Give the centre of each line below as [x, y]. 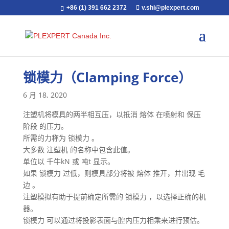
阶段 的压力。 [45, 126]
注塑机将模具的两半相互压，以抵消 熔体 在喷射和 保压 [112, 114]
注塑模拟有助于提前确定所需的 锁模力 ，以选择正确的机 [114, 197]
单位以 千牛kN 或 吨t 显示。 [68, 161]
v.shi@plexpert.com [171, 8]
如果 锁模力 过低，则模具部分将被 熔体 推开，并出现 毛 [114, 173]
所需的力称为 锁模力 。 [61, 138]
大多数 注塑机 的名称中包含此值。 [78, 150]
